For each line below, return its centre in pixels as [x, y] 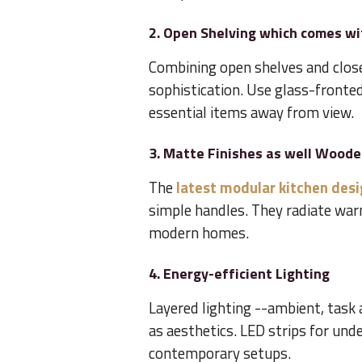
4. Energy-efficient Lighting [239, 274]
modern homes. [199, 233]
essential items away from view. [251, 113]
